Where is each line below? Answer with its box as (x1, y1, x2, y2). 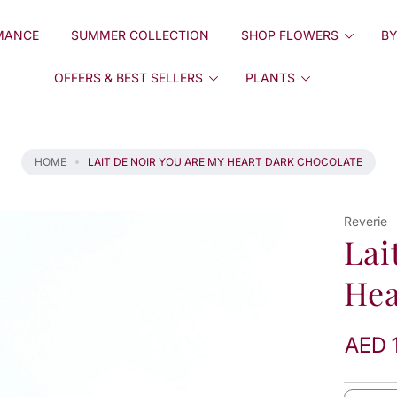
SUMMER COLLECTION (70, 27, 209, 43)
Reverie (344, 214, 388, 229)
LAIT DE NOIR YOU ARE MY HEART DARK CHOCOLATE (88, 155, 362, 168)
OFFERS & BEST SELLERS (54, 69, 204, 85)
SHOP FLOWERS (240, 27, 339, 43)
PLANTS (245, 69, 296, 85)
